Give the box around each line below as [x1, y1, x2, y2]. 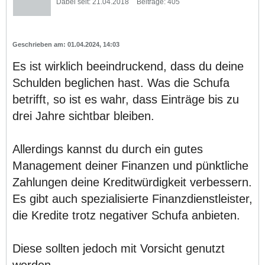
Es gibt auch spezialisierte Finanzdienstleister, [12, 192, 253, 205]
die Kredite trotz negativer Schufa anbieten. [12, 208, 240, 222]
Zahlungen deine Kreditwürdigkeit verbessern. [12, 175, 252, 189]
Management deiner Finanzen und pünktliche [12, 159, 248, 172]
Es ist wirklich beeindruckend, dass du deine [12, 59, 244, 73]
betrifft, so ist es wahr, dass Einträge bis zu [12, 92, 239, 106]
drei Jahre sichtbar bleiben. [12, 109, 154, 122]
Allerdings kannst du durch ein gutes [12, 142, 203, 156]
